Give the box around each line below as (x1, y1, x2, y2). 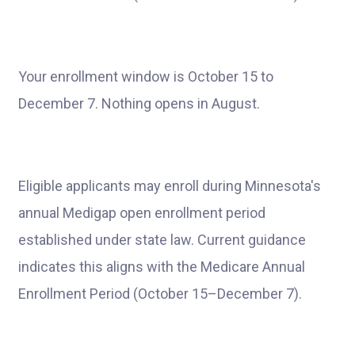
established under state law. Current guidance (18, 231, 306, 248)
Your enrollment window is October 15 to (18, 68, 273, 85)
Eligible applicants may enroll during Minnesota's (18, 177, 321, 194)
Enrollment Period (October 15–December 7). (18, 285, 302, 302)
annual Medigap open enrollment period (18, 204, 265, 221)
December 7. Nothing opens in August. (18, 95, 260, 112)
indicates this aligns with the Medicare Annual (18, 258, 305, 275)
